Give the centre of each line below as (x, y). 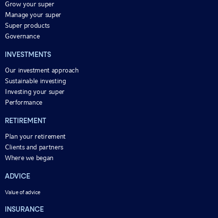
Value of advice (23, 192)
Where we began (29, 158)
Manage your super (33, 15)
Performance (24, 102)
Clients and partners (34, 147)
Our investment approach (42, 70)
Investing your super (35, 92)
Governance (22, 36)
